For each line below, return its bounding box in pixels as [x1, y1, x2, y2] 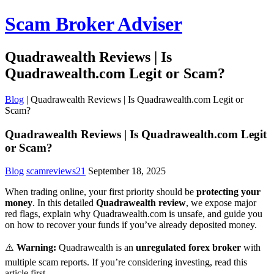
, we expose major [186, 198, 256, 209]
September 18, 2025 [88, 166, 166, 177]
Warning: [17, 242, 56, 253]
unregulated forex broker [136, 242, 241, 253]
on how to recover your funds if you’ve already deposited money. [5, 220, 257, 231]
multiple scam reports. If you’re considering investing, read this [5, 257, 247, 268]
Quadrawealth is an [56, 242, 136, 253]
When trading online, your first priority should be [5, 187, 196, 198]
